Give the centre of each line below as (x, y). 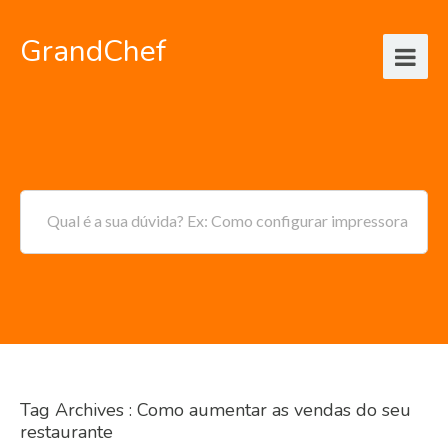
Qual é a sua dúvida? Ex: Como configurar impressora (227, 220)
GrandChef (93, 52)
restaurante (66, 432)
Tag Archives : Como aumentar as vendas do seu (215, 410)
